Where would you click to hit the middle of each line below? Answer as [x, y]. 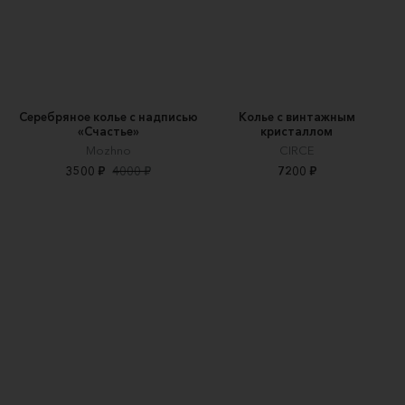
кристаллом [297, 132]
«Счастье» [108, 132]
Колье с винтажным [297, 117]
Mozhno [108, 151]
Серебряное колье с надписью [108, 117]
